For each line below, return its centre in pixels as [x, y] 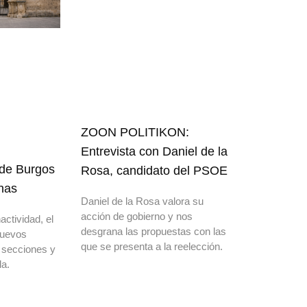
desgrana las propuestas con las [153, 231]
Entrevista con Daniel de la [154, 151]
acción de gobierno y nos [137, 216]
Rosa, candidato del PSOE [154, 170]
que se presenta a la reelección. [152, 246]
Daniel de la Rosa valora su [142, 201]
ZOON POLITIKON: [135, 132]
